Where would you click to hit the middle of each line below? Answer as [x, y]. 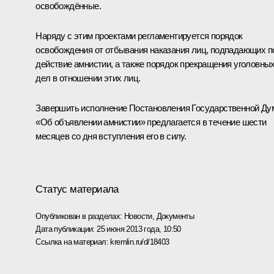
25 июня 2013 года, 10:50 [139, 229]
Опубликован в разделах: [80, 216]
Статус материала [77, 189]
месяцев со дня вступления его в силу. [111, 136]
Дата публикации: [66, 229]
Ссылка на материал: [73, 242]
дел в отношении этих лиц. [88, 78]
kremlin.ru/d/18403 [140, 242]
